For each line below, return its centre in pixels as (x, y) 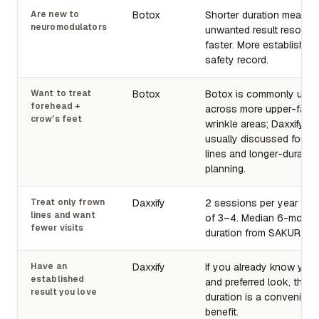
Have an (49, 266)
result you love (64, 292)
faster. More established (261, 45)
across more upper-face (261, 109)
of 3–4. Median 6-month (261, 218)
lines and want (63, 215)
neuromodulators (69, 27)
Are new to (55, 14)
